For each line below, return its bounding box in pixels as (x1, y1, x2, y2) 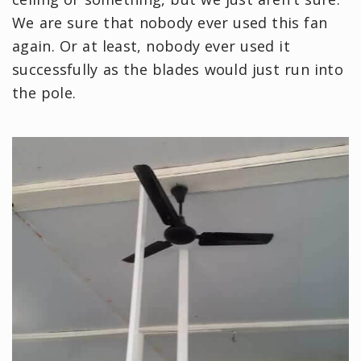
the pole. (12, 83, 77, 103)
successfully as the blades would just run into (12, 60, 343, 80)
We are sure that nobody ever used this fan (12, 13, 328, 33)
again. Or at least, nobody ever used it (12, 36, 290, 56)
